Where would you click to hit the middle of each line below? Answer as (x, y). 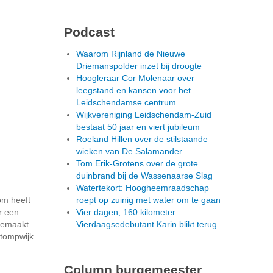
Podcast (89, 32)
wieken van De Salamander (129, 151)
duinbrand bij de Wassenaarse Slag (144, 176)
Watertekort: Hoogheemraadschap (143, 188)
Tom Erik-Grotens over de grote (137, 164)
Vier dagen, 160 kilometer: (127, 212)
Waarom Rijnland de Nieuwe (131, 54)
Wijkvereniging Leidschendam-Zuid (144, 115)
